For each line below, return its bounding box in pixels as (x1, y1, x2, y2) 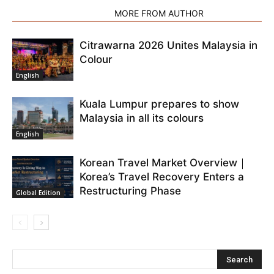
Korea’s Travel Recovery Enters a (80, 171, 244, 183)
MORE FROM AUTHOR (114, 8, 204, 19)
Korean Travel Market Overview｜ (80, 157, 248, 169)
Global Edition (16, 188, 61, 197)
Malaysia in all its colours (80, 112, 204, 125)
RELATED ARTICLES (20, 8, 100, 19)
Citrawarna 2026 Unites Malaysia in (80, 39, 257, 52)
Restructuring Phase (80, 185, 181, 198)
